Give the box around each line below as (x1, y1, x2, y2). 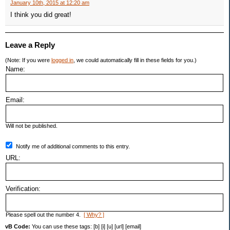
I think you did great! (10, 11, 71, 19)
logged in (51, 57, 73, 64)
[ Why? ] (84, 212, 104, 218)
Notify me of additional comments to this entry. (16, 143, 130, 150)
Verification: (6, 185, 41, 193)
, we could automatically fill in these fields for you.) (73, 57, 197, 64)
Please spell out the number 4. (6, 212, 84, 218)
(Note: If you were (5, 57, 51, 64)
